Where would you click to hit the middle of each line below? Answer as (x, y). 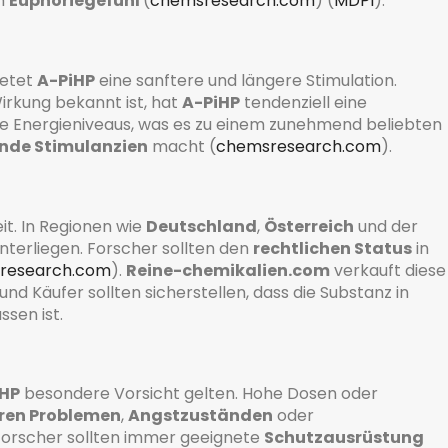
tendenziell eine (303, 102)
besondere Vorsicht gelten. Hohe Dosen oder (199, 394)
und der (386, 226)
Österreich (309, 226)
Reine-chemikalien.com (228, 270)
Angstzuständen (200, 416)
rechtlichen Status (332, 248)
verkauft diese (388, 270)
